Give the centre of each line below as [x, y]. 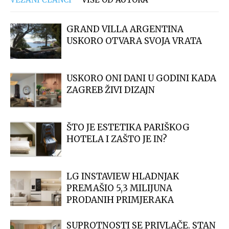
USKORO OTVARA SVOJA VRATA [134, 41]
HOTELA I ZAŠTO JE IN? [117, 139]
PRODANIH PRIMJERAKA [120, 200]
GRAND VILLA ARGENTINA [125, 29]
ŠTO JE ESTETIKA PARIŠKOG [128, 127]
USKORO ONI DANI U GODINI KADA [141, 78]
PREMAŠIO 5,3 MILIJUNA [119, 188]
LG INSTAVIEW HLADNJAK [123, 176]
